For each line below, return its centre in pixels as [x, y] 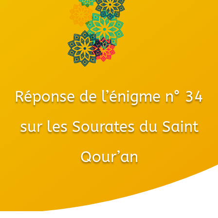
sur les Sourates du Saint [109, 127]
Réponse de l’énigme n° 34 [109, 96]
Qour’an [109, 157]
